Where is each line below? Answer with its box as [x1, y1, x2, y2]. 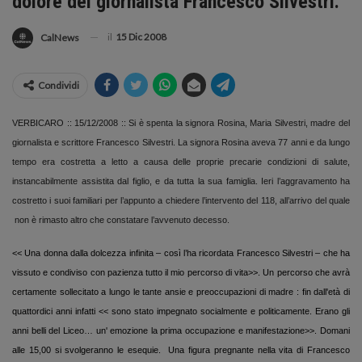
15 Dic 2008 [116, 30, 166, 43]
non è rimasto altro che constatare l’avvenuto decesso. [15, 214, 229, 225]
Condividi [38, 78, 79, 91]
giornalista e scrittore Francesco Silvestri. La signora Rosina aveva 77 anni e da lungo [12, 137, 350, 147]
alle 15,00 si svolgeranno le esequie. [12, 344, 165, 355]
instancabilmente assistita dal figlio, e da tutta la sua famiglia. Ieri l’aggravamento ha [12, 175, 350, 186]
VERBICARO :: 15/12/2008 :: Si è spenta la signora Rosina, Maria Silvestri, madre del [12, 117, 350, 128]
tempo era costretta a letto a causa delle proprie [12, 156, 230, 166]
